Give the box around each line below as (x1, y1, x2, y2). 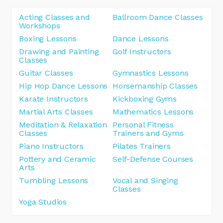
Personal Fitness (112, 119, 174, 129)
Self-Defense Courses (112, 154, 193, 164)
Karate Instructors (19, 94, 88, 104)
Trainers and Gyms (112, 128, 184, 138)
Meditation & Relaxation (19, 119, 107, 129)
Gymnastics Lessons (112, 68, 189, 78)
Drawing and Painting (19, 46, 99, 56)
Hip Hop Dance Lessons (19, 81, 108, 91)
